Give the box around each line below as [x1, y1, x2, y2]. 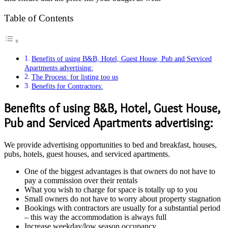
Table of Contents [4, 13, 73, 23]
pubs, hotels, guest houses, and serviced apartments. [4, 150, 170, 158]
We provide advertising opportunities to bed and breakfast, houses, [4, 140, 217, 149]
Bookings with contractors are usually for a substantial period [24, 204, 220, 212]
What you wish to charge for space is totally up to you [24, 185, 197, 194]
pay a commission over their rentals [24, 176, 137, 185]
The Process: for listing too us [31, 73, 118, 81]
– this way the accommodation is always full [24, 213, 166, 221]
